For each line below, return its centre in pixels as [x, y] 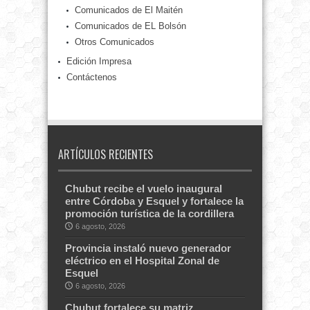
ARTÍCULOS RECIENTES [106, 155]
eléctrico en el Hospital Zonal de [142, 261]
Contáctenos [92, 77]
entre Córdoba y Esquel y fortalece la [154, 201]
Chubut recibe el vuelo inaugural [144, 189]
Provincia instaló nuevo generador [148, 248]
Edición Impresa [99, 62]
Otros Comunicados [115, 42]
